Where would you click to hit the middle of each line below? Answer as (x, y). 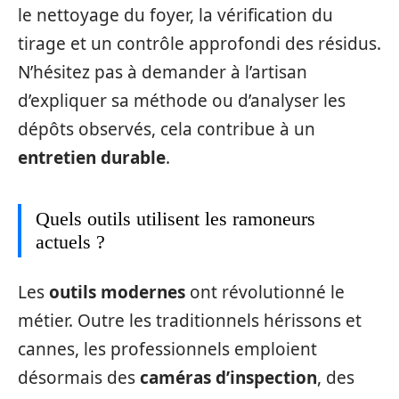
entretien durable (92, 158)
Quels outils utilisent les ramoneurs (175, 219)
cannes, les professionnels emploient (167, 349)
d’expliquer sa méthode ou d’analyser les (182, 101)
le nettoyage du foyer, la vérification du (175, 16)
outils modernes (117, 292)
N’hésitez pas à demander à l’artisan (163, 73)
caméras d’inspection (228, 377)
